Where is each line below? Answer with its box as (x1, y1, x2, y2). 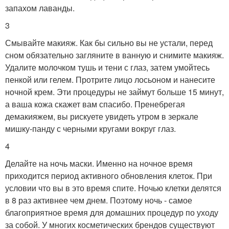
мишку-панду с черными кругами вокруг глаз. (5, 122, 176, 134)
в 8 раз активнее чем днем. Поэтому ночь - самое (5, 194, 192, 206)
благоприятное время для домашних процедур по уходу (5, 206, 218, 218)
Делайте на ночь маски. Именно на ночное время (5, 157, 193, 169)
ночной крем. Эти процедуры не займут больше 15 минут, (5, 85, 224, 98)
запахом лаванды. (5, 2, 75, 14)
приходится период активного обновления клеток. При (5, 169, 212, 181)
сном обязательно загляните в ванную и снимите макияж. (5, 49, 224, 61)
